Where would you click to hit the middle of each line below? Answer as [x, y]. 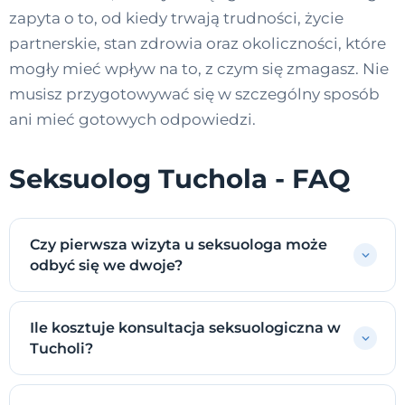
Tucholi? [61, 349]
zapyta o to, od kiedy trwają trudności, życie [176, 19]
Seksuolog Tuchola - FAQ [179, 179]
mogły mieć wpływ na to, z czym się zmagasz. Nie [199, 69]
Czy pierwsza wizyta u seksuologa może [179, 245]
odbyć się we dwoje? [106, 266]
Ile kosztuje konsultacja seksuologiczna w [185, 328]
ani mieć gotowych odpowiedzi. [132, 120]
